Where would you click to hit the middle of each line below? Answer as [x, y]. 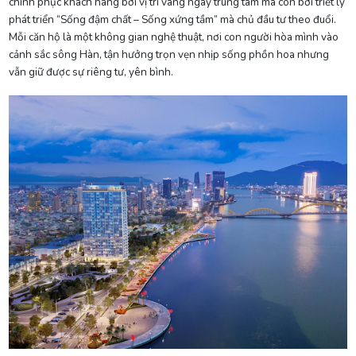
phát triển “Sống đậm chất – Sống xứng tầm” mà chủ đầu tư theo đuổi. [172, 19]
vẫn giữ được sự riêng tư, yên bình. [91, 72]
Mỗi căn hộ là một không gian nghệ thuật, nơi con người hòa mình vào [173, 37]
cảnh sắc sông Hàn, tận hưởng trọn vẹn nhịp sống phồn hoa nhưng [168, 54]
